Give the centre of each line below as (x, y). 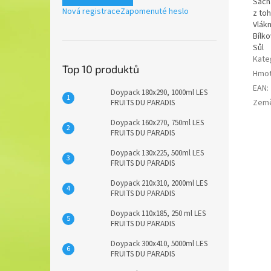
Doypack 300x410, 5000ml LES (159, 244)
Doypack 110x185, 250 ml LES (158, 214)
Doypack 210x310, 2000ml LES (159, 183)
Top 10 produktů (101, 69)
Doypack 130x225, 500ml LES (157, 153)
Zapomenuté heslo (155, 11)
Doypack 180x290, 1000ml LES (159, 93)
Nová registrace (91, 11)
